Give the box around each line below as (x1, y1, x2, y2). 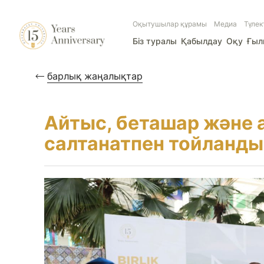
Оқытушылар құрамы (133, 19, 207, 28)
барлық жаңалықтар (47, 70, 143, 82)
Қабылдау (181, 36, 222, 46)
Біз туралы (133, 36, 177, 46)
